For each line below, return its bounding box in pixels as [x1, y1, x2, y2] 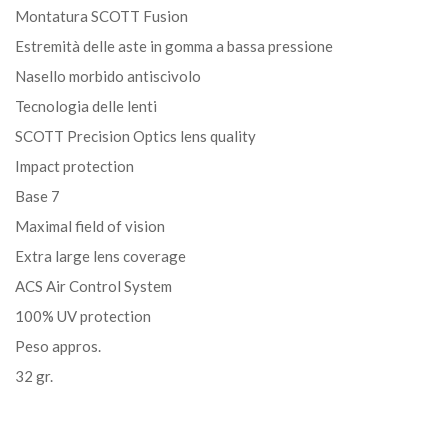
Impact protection [15, 156, 134, 175]
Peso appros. [15, 336, 101, 355]
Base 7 [15, 186, 60, 205]
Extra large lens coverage [15, 246, 186, 265]
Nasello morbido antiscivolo [15, 66, 201, 85]
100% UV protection [15, 306, 151, 325]
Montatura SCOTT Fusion [15, 6, 188, 25]
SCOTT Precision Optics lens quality [15, 126, 256, 145]
